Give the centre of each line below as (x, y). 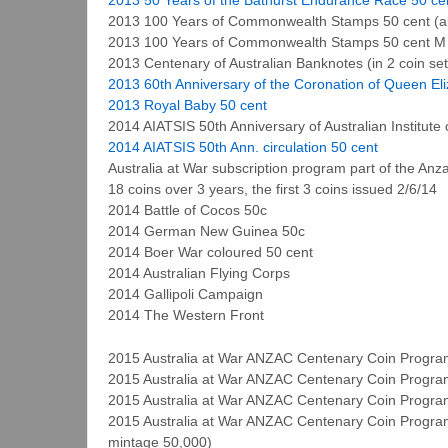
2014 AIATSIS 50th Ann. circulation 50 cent (243, 146)
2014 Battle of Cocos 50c (187, 209)
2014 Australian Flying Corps (199, 272)
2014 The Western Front (186, 314)
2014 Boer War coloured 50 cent (210, 251)
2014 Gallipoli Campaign (185, 293)
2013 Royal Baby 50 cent (187, 104)
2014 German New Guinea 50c (206, 230)
